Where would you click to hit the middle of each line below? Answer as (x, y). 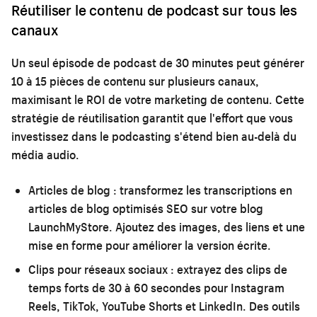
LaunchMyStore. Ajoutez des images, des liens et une (167, 226)
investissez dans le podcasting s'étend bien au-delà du (154, 136)
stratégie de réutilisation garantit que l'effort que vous (152, 117)
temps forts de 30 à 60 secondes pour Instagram (156, 287)
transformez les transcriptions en (204, 190)
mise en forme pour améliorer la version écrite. (150, 245)
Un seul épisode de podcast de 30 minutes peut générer (158, 62)
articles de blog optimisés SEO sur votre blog (146, 208)
